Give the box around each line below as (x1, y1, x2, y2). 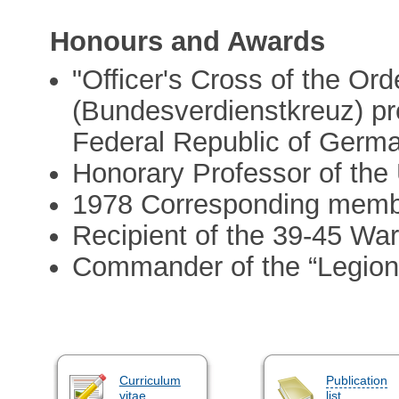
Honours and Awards (50, 26, 326, 58)
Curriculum (118, 372, 181, 387)
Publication (325, 372, 387, 387)
